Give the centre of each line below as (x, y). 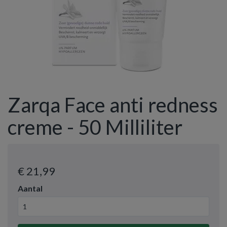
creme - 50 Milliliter (95, 127)
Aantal (30, 188)
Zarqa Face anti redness (113, 105)
